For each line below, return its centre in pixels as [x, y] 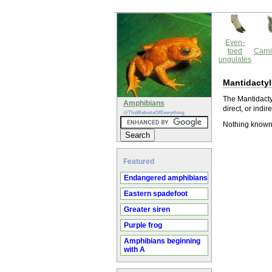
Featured [139, 161]
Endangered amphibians [166, 178]
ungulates [235, 59]
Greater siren [147, 209]
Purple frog [143, 225]
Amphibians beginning [162, 241]
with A [134, 250]
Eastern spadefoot [156, 194]
